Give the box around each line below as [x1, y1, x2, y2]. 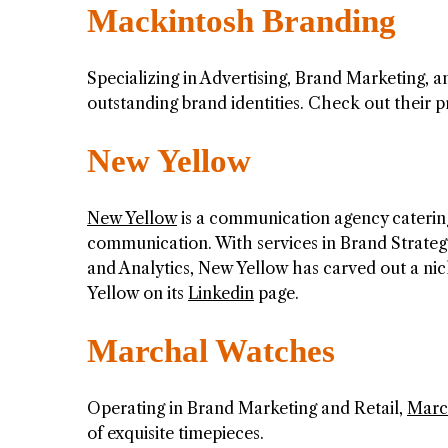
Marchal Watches [87, 333, 335, 370]
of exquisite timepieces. [87, 423, 264, 444]
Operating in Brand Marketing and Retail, [87, 398, 407, 419]
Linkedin [188, 283, 254, 304]
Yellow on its [87, 283, 188, 304]
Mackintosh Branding [87, 3, 396, 40]
